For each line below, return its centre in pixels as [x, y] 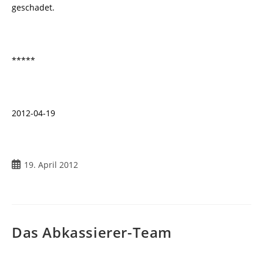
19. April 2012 [51, 165]
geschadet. [33, 7]
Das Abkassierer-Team [92, 232]
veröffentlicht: [39, 176]
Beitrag [25, 164]
